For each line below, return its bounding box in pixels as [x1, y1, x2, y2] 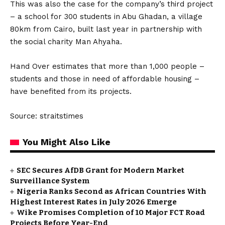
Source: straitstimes [10, 111, 83, 121]
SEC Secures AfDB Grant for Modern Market [17, 165, 185, 175]
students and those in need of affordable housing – [10, 74, 199, 83]
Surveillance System [10, 176, 89, 185]
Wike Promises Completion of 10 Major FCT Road [17, 207, 205, 217]
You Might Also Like [23, 136, 110, 147]
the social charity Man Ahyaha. [10, 37, 122, 46]
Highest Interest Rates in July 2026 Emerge [10, 197, 177, 206]
